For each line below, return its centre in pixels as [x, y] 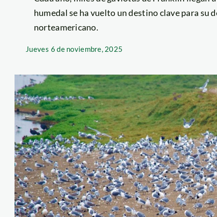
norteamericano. [66, 27]
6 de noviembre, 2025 [87, 49]
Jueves [37, 49]
